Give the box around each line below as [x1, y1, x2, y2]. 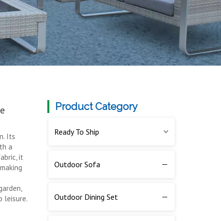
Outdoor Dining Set [54, 192, 118, 202]
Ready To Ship [54, 127, 99, 137]
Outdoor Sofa [54, 159, 100, 170]
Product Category [55, 101, 138, 113]
